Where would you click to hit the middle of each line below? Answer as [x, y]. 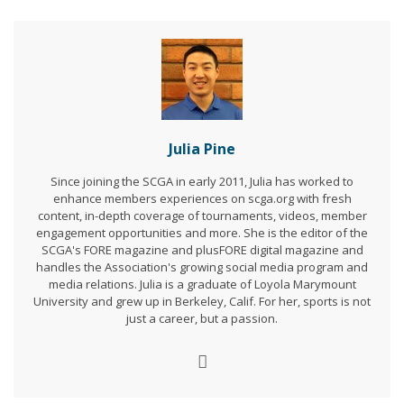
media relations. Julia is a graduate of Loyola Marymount [202, 285]
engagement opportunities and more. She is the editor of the [202, 233]
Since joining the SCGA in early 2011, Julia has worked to [202, 182]
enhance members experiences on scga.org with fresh [202, 199]
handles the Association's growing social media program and [202, 267]
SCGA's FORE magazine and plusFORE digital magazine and [202, 250]
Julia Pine [202, 149]
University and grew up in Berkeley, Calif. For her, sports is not [202, 302]
